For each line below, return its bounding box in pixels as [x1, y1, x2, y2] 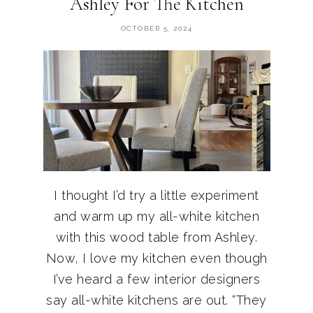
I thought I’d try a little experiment [54, 187, 259, 203]
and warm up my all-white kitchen [54, 208, 259, 224]
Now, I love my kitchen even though [45, 250, 268, 265]
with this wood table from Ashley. [55, 229, 258, 245]
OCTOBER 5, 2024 [120, 24, 193, 32]
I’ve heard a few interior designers [52, 271, 261, 286]
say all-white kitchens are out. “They [46, 292, 267, 307]
